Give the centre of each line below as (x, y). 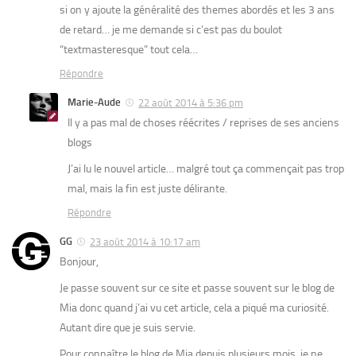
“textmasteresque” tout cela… (129, 49)
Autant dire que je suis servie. (128, 327)
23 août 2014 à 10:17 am (145, 242)
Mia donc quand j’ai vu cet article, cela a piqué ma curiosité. (194, 308)
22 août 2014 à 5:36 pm (191, 103)
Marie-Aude (94, 102)
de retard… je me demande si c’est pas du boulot (171, 29)
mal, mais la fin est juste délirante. (147, 188)
